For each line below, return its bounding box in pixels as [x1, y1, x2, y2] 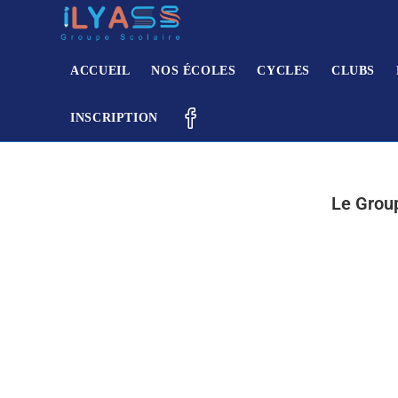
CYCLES [257, 64, 311, 77]
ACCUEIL [70, 64, 131, 77]
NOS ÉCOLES [151, 64, 236, 77]
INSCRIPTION [70, 111, 158, 124]
